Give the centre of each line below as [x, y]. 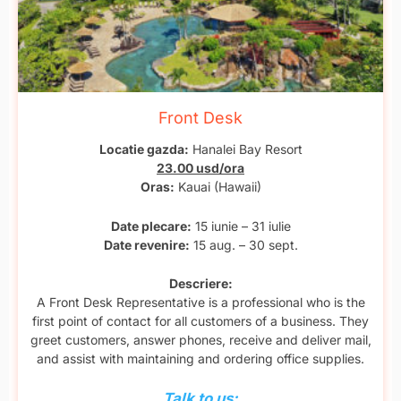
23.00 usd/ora [200, 168]
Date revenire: [146, 244]
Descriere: [200, 283]
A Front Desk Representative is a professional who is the [200, 302]
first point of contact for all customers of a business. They [200, 320]
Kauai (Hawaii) [218, 187]
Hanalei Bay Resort [245, 149]
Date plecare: [151, 226]
